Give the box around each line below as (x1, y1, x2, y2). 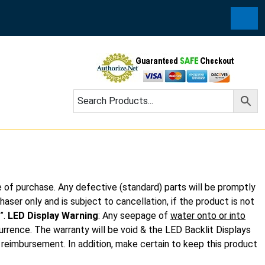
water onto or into (170, 210, 245, 221)
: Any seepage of (98, 210, 170, 221)
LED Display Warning (8, 210, 98, 221)
